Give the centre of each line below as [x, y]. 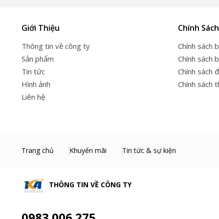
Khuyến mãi [88, 150]
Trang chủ [38, 150]
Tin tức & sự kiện [149, 150]
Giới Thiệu [41, 28]
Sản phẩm [38, 58]
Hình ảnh [36, 84]
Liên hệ [33, 97]
